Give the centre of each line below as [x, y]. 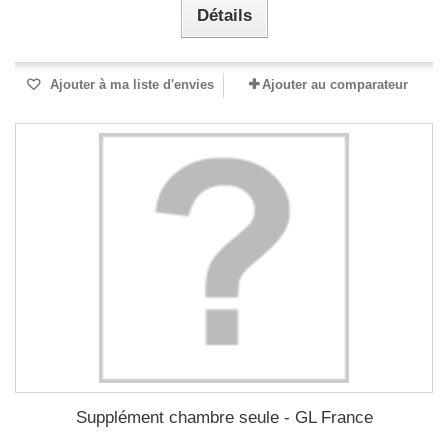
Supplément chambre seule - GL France [224, 417]
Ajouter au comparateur [335, 84]
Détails [224, 15]
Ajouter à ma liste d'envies [130, 84]
